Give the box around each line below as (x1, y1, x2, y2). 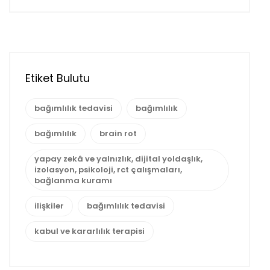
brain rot (99, 127, 137, 139)
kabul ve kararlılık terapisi (34, 225, 145, 237)
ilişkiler (34, 199, 64, 212)
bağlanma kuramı (34, 174, 112, 186)
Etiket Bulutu (25, 71, 90, 86)
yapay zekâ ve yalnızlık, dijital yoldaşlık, (34, 152, 202, 165)
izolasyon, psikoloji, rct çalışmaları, (34, 163, 182, 175)
